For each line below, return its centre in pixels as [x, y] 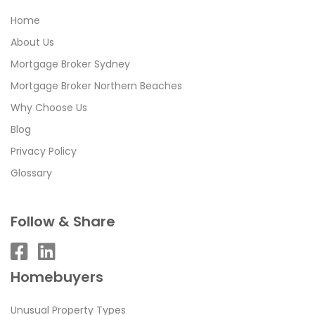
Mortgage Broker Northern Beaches [96, 85]
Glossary [31, 173]
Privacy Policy [44, 151]
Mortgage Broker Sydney [70, 64]
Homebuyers [57, 277]
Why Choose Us [49, 107]
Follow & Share [63, 221]
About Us [32, 42]
